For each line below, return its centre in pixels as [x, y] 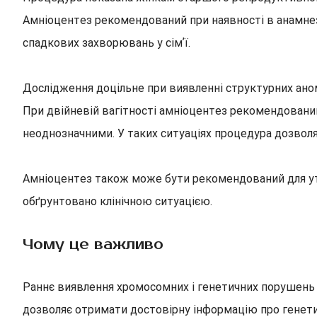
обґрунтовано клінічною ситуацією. [117, 201]
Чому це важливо [93, 244]
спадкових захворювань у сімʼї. [106, 43]
